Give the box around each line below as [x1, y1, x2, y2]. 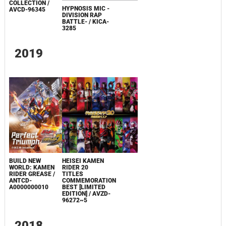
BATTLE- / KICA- [62, 18, 109, 25]
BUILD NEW [9, 157, 41, 164]
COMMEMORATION [62, 177, 116, 184]
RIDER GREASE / [9, 170, 55, 178]
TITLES [62, 170, 83, 178]
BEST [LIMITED [62, 183, 105, 191]
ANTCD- [9, 177, 32, 184]
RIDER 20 [62, 163, 88, 171]
